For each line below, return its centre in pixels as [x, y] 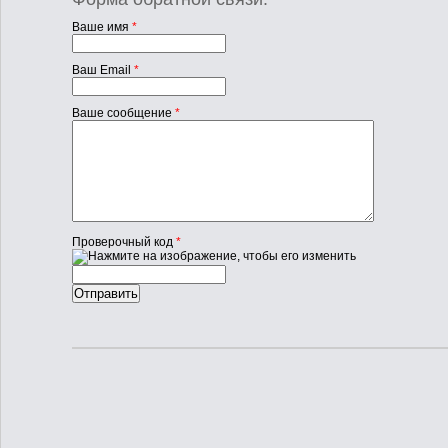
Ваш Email [103, 70]
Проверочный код [124, 242]
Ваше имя [102, 27]
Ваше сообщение [123, 113]
